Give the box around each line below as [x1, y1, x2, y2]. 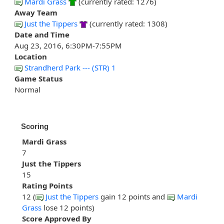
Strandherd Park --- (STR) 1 [24, 62, 116, 73]
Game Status [14, 73, 62, 84]
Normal [14, 84, 40, 95]
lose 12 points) [41, 202, 94, 213]
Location [14, 51, 47, 62]
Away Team [14, 7, 57, 18]
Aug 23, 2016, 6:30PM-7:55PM [14, 40, 122, 51]
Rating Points [22, 180, 72, 191]
